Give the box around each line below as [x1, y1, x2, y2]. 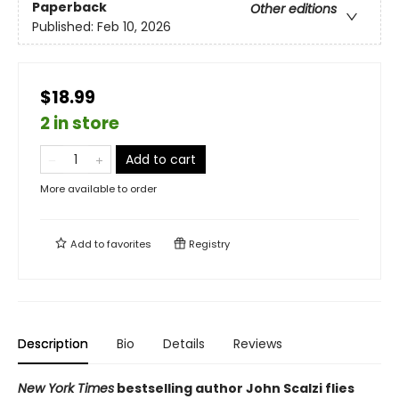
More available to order [40, 182, 157, 197]
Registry [186, 237, 230, 252]
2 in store [40, 111, 119, 136]
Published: [32, 18, 97, 37]
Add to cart [126, 151, 196, 169]
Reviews [233, 335, 282, 354]
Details [163, 335, 205, 354]
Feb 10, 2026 [97, 18, 171, 37]
